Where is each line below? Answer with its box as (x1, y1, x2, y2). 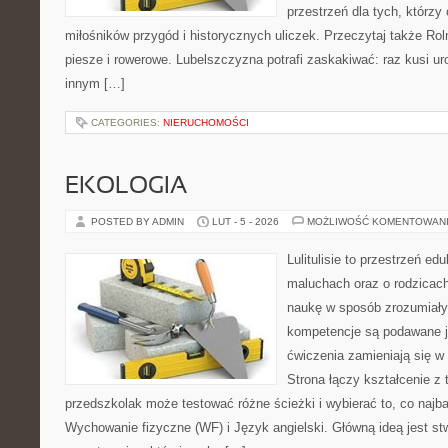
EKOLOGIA (65, 176, 187, 198)
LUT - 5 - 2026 (212, 216, 279, 227)
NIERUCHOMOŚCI (163, 117, 249, 128)
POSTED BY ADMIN (91, 216, 187, 227)
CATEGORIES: (91, 117, 163, 128)
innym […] (65, 76, 125, 91)
